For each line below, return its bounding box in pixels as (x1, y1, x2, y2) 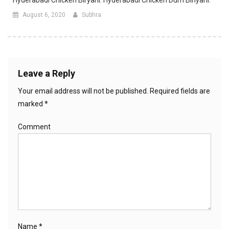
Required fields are (148, 86, 210, 95)
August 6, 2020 (22, 11, 65, 18)
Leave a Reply (18, 67, 75, 79)
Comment (18, 122, 51, 131)
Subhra (82, 11, 101, 18)
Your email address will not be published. (18, 86, 148, 95)
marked (18, 99, 44, 108)
